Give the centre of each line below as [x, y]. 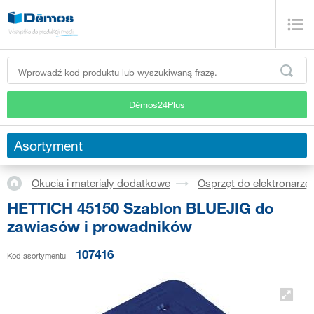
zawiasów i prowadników [100, 226]
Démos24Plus [157, 104]
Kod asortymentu [36, 255]
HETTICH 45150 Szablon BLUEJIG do [140, 207]
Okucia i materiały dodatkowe [101, 183]
